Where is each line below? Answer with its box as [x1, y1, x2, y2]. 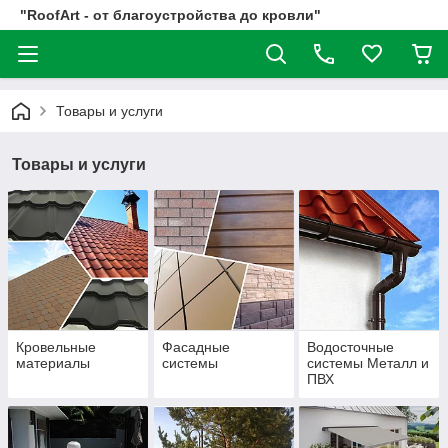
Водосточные [307, 339, 395, 356]
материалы [16, 355, 90, 372]
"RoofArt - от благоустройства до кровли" [20, 7, 321, 23]
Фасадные [161, 339, 230, 356]
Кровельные [16, 339, 96, 356]
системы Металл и [307, 355, 430, 372]
